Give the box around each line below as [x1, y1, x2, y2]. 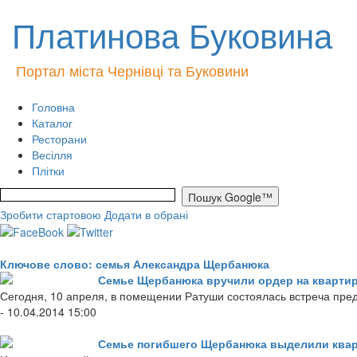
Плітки [32, 163, 65, 178]
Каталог [32, 115, 73, 131]
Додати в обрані [104, 206, 188, 222]
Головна [32, 99, 75, 115]
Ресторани [32, 131, 87, 147]
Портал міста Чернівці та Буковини [16, 60, 249, 80]
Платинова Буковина [12, 10, 332, 58]
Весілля [32, 147, 73, 163]
